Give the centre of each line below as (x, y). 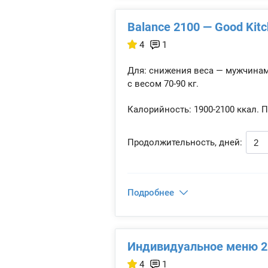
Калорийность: (159, 109)
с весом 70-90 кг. (163, 84)
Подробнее (151, 193)
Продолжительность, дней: (185, 142)
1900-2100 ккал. (225, 109)
